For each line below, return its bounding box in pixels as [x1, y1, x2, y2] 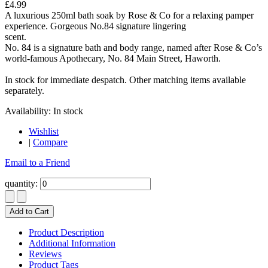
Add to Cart [10, 206, 49, 216]
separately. [5, 85, 44, 96]
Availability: [5, 105, 53, 116]
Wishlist [29, 126, 59, 136]
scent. [5, 31, 26, 42]
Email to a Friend [5, 157, 70, 167]
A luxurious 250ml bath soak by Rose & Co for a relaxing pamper [5, 10, 254, 20]
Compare [33, 136, 68, 147]
